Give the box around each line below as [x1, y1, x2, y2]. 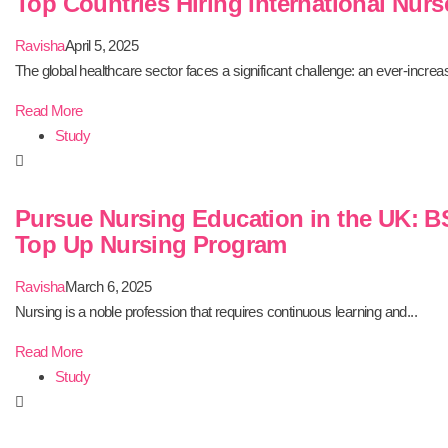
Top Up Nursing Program [15, 231, 287, 258]
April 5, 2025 [64, 37, 139, 54]
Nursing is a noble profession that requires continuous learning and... [15, 303, 417, 320]
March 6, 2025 [64, 278, 152, 295]
